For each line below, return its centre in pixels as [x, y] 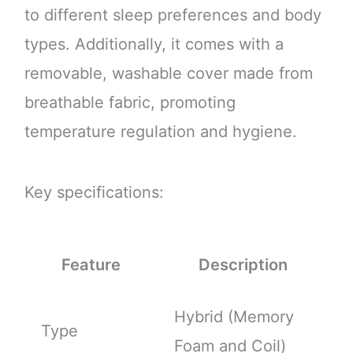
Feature [91, 264]
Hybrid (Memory [234, 316]
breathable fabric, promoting [130, 102]
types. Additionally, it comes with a [154, 44]
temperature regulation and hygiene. [160, 131]
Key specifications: [94, 192]
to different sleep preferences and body [173, 15]
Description [243, 264]
